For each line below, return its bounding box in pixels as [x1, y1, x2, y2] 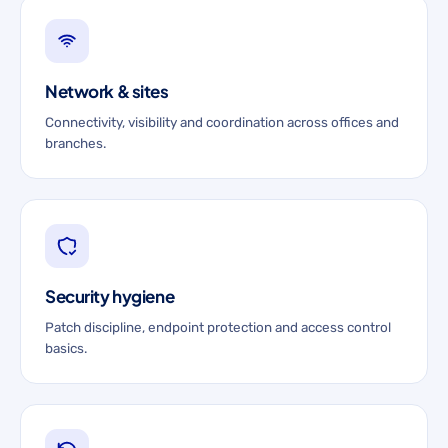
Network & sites [45, 80, 169, 102]
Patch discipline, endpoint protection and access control [45, 319, 391, 335]
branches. [45, 135, 106, 151]
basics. [45, 340, 87, 356]
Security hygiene [45, 285, 175, 307]
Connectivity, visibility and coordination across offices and [45, 114, 399, 130]
